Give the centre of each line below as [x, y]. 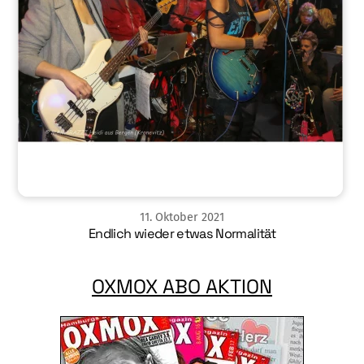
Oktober [177, 217]
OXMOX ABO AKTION [182, 287]
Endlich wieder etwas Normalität [182, 233]
